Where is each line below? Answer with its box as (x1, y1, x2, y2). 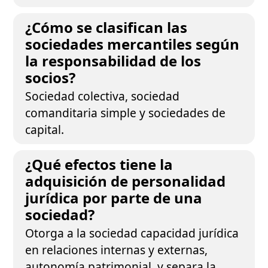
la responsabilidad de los (25, 51, 202, 71)
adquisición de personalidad (25, 171, 226, 191)
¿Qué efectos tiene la (25, 154, 173, 174)
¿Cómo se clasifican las (25, 17, 188, 37)
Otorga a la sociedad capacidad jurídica (25, 225, 239, 241)
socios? (25, 68, 76, 87)
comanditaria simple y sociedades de (25, 105, 226, 121)
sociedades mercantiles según (25, 34, 240, 54)
